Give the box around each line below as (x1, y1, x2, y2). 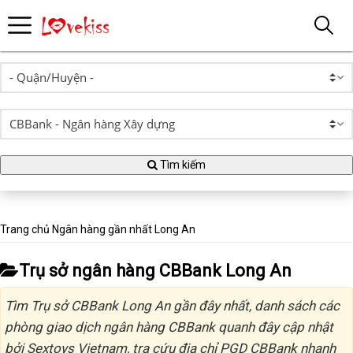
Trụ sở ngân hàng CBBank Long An (19, 261, 292, 281)
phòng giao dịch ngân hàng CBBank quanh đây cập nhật (5, 319, 333, 335)
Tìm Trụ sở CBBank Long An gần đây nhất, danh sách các (5, 298, 340, 314)
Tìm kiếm (158, 158, 206, 171)
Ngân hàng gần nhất (52, 223, 152, 236)
